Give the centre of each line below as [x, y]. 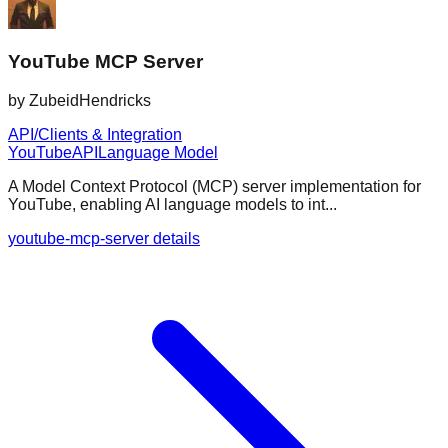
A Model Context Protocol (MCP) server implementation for [214, 187]
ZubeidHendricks [90, 101]
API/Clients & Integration [95, 135]
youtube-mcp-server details [104, 239]
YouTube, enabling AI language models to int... [172, 205]
